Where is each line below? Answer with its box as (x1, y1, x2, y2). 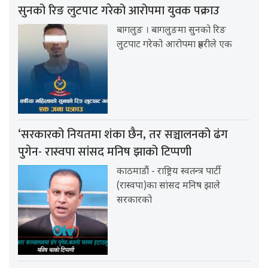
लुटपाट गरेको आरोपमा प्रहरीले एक (117, 38, 233, 51)
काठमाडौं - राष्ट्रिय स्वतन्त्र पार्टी (117, 165, 221, 178)
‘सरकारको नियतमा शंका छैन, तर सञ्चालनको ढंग (18, 124, 228, 145)
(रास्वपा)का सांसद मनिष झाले (117, 179, 221, 193)
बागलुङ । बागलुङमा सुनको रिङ (117, 24, 227, 37)
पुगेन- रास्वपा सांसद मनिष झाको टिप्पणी (18, 141, 191, 162)
